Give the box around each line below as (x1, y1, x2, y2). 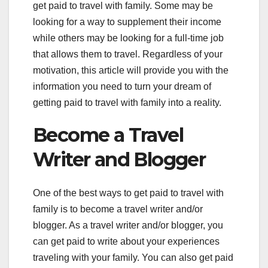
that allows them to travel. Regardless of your (33, 48, 223, 59)
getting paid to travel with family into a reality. (33, 97, 221, 108)
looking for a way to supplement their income (33, 16, 221, 27)
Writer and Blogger (33, 147, 206, 171)
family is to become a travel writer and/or (33, 204, 203, 215)
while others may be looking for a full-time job (33, 32, 224, 43)
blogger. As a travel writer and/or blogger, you (33, 220, 223, 231)
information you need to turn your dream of (33, 81, 211, 92)
